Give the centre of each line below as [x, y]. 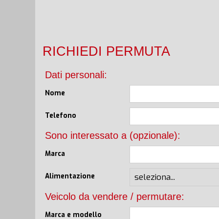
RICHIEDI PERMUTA [106, 51]
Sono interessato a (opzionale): [113, 135]
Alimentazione [70, 176]
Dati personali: [76, 75]
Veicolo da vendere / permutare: [115, 196]
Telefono [61, 115]
